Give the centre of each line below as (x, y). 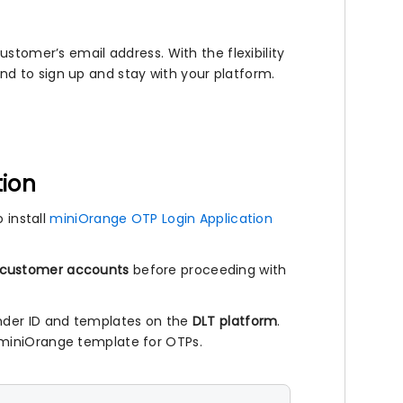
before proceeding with (208, 270)
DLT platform (235, 322)
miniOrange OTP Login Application (161, 219)
